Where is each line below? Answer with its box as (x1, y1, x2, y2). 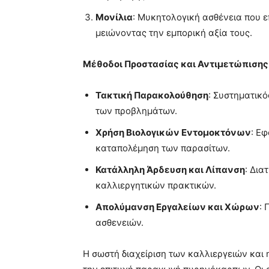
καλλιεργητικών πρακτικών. (95, 180, 216, 192)
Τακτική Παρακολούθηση (95, 89, 208, 101)
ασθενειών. (95, 217, 144, 229)
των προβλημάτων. (95, 105, 177, 117)
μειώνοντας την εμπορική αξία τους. (95, 27, 252, 39)
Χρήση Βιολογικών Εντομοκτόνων (95, 127, 251, 139)
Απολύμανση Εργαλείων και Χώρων (95, 201, 259, 213)
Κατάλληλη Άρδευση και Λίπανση (95, 164, 245, 176)
